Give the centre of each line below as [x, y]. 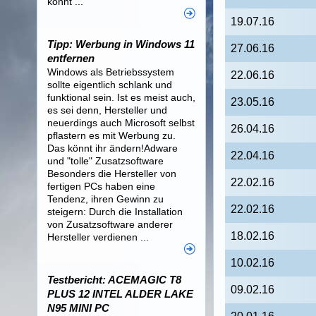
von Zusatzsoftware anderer [110, 224]
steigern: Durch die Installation [115, 212]
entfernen [71, 58]
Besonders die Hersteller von [112, 174]
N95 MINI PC [78, 308]
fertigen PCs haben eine [101, 186]
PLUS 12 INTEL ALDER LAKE [120, 294]
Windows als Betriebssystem [111, 72]
